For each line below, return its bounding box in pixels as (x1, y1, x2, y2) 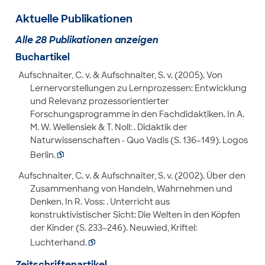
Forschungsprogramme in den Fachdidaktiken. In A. (30, 109, 244, 119)
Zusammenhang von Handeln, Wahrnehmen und (30, 183, 232, 194)
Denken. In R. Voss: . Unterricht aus (30, 196, 170, 207)
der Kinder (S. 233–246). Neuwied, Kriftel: (30, 222, 197, 233)
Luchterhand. (30, 237, 87, 248)
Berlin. (30, 150, 56, 160)
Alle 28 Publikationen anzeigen (15, 34, 159, 46)
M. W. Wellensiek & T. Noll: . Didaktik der (30, 122, 188, 132)
